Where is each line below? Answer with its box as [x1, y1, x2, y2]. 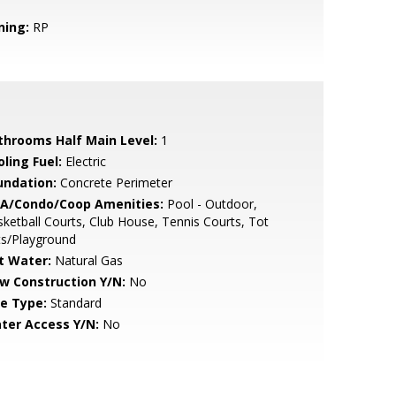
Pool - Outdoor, [163, 195, 257, 212]
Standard [46, 294, 102, 311]
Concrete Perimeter [56, 174, 172, 191]
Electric [61, 153, 106, 170]
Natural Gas [50, 252, 123, 269]
